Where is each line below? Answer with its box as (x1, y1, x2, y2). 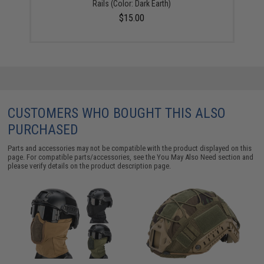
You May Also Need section (157, 152, 241, 161)
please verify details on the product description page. (8, 161, 171, 170)
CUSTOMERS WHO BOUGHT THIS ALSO (8, 104, 226, 121)
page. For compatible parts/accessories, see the (8, 152, 157, 161)
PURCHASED (8, 121, 79, 138)
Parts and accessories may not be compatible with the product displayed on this (8, 143, 252, 153)
